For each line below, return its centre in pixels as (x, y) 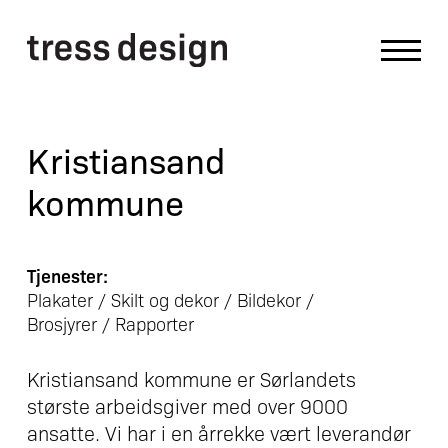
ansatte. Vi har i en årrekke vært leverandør (218, 432)
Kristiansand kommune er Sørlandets (191, 378)
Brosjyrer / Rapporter (110, 323)
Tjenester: (67, 274)
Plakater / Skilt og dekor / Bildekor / (170, 299)
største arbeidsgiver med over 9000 (187, 405)
